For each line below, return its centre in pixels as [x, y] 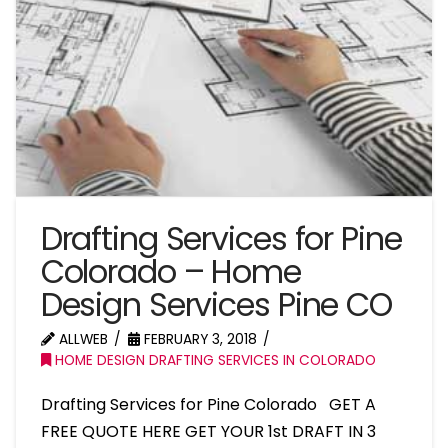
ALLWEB [81, 340]
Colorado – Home [170, 272]
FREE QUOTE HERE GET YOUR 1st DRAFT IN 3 [208, 432]
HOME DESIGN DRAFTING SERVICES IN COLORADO [213, 361]
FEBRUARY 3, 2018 [198, 340]
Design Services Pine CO [216, 305]
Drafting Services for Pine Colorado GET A [208, 405]
